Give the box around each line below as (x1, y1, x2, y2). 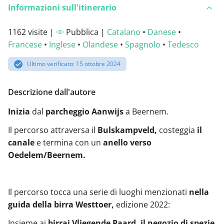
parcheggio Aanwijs (45, 105, 123, 117)
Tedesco (167, 39, 199, 50)
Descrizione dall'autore (8, 86, 95, 97)
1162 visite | (8, 26, 56, 38)
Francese (8, 39, 42, 50)
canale (8, 136, 34, 148)
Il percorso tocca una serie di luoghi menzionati (8, 186, 189, 197)
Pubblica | (64, 26, 107, 38)
